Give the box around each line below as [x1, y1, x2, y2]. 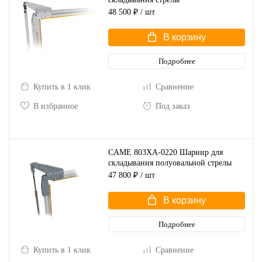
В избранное [33, 102, 78, 111]
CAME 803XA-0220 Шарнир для [108, 147, 223, 157]
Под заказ [156, 102, 190, 111]
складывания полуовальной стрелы [108, 158, 232, 167]
